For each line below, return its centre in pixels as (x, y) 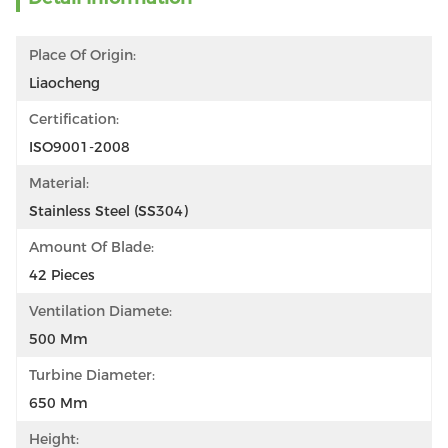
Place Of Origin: (82, 55)
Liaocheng (64, 83)
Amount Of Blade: (91, 247)
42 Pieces (62, 275)
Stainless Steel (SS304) (108, 211)
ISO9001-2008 (79, 147)
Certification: (74, 119)
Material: (59, 183)
